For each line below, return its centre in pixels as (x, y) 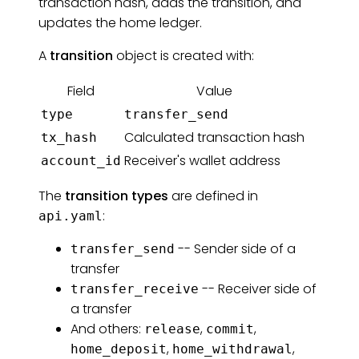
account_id (81, 160)
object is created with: (184, 55)
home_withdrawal (232, 349)
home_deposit (119, 349)
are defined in (213, 196)
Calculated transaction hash (214, 137)
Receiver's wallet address (202, 160)
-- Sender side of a (235, 248)
